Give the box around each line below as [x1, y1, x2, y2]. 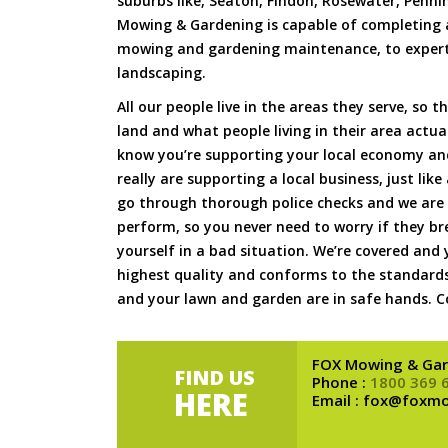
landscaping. [117, 63, 206, 83]
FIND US [174, 364, 255, 392]
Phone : [312, 372, 370, 393]
